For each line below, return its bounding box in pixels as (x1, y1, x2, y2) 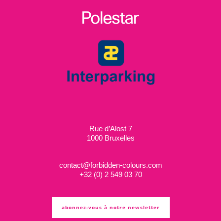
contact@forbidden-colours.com (59, 160, 162, 169)
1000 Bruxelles (86, 134, 135, 143)
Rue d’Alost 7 (89, 124, 132, 133)
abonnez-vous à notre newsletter (61, 203, 160, 211)
